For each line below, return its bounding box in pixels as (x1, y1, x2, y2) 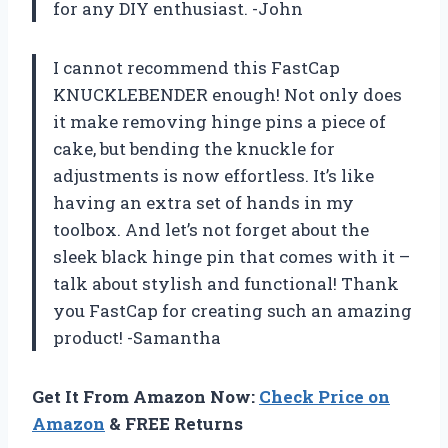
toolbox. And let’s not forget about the (53, 217, 369, 241)
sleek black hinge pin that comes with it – (53, 244, 410, 268)
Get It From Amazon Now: (32, 384, 259, 408)
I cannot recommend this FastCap (53, 55, 340, 79)
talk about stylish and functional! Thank (53, 271, 399, 295)
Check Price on (259, 384, 390, 408)
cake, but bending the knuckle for (53, 136, 335, 160)
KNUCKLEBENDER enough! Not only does (53, 82, 402, 106)
